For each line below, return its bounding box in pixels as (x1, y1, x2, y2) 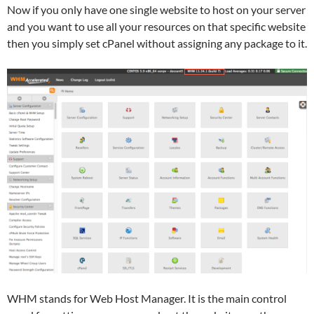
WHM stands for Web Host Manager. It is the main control (7, 291, 287, 305)
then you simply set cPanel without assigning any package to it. (7, 36, 307, 50)
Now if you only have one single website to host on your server (7, 2, 306, 16)
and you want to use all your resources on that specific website (7, 19, 306, 33)
